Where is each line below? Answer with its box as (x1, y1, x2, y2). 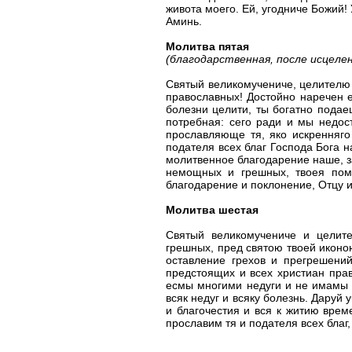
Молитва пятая (166, 40, 249, 53)
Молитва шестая (166, 203, 258, 217)
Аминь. (166, 15, 202, 28)
